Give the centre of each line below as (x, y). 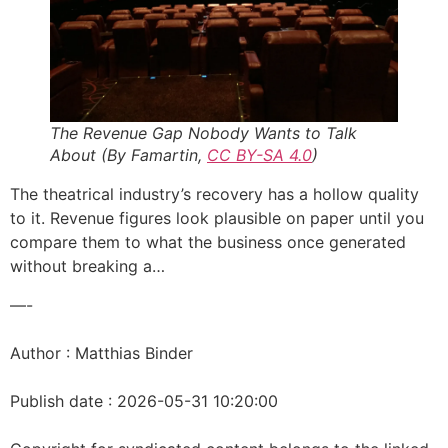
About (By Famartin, (128, 155)
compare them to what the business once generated (208, 242)
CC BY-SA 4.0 (259, 155)
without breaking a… (87, 266)
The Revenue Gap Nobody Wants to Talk (203, 133)
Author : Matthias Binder (101, 352)
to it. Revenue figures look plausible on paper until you (217, 218)
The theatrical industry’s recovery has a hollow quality (214, 194)
